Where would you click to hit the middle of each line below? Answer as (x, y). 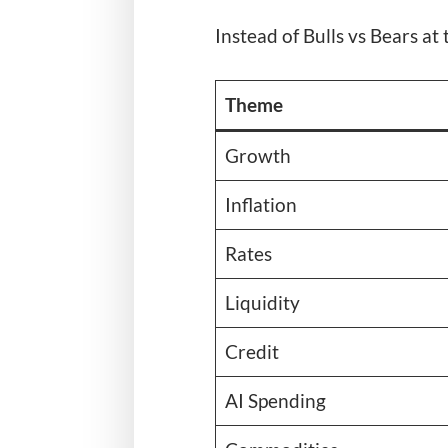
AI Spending (275, 400)
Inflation (261, 204)
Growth (258, 155)
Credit (252, 351)
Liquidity (262, 302)
